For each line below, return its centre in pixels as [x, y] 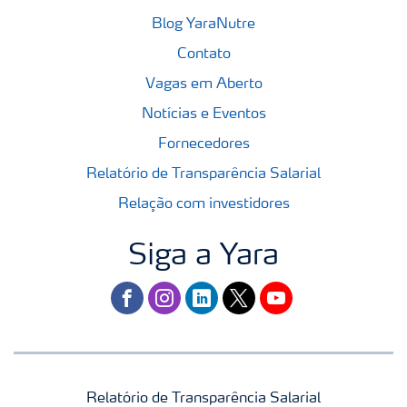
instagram [181, 293]
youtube [285, 293]
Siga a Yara [203, 257]
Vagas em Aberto [203, 84]
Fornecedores [203, 144]
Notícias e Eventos [203, 114]
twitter [244, 293]
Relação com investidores [203, 204]
